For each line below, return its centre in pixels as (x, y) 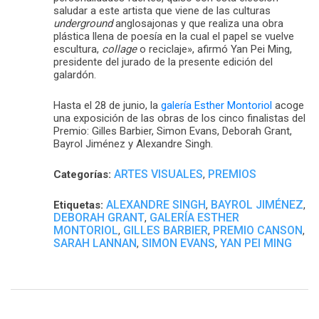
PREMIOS (232, 174)
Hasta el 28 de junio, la (107, 105)
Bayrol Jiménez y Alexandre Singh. (133, 143)
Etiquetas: (78, 205)
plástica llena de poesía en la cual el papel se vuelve (174, 36)
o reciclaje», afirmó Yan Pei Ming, (214, 49)
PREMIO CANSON (258, 230)
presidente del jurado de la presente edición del (163, 62)
